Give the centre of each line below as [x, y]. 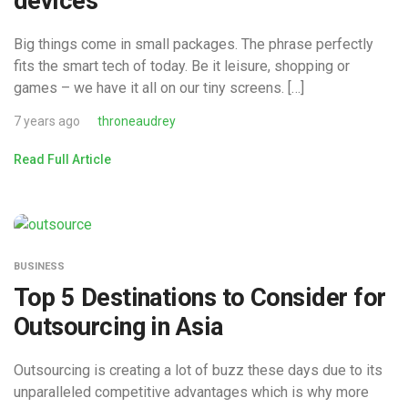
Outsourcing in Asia [118, 327]
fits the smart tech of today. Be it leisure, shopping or [182, 66]
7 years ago [47, 121]
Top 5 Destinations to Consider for [200, 298]
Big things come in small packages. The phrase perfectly [194, 44]
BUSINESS [39, 267]
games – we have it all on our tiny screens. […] [159, 87]
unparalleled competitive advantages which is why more [191, 393]
